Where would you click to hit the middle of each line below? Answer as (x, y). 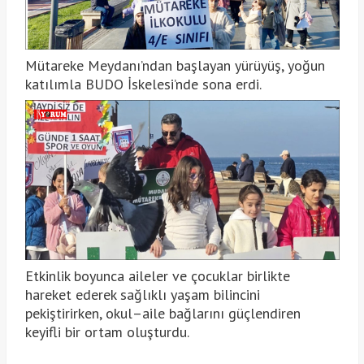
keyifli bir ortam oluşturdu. (107, 332)
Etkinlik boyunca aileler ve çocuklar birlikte (157, 276)
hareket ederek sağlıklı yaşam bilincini (142, 295)
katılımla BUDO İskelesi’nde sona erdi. (143, 84)
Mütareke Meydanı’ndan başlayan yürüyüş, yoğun (175, 66)
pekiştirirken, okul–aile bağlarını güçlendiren (162, 314)
